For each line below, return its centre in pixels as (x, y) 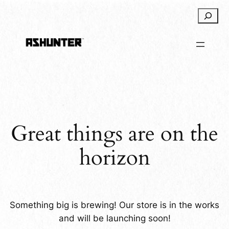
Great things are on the (114, 134)
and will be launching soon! (114, 218)
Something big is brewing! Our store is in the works (114, 205)
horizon (114, 158)
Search (211, 14)
